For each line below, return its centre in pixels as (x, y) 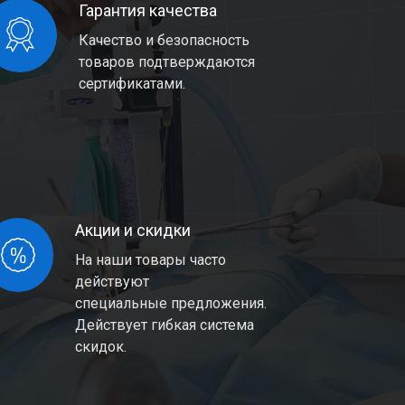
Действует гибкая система (165, 325)
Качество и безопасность (164, 40)
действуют (113, 282)
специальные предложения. (171, 303)
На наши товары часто (151, 260)
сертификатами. (132, 84)
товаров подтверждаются (167, 62)
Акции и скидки (133, 230)
